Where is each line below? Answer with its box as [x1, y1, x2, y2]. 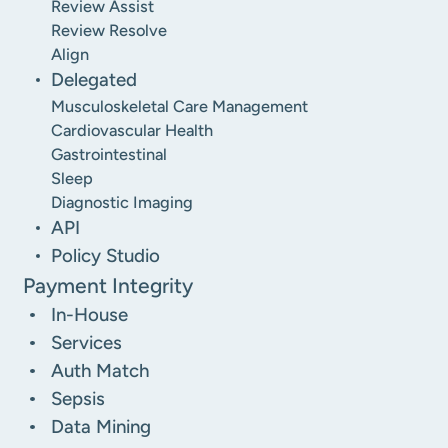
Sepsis [51, 386, 106, 410]
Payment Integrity [23, 272, 194, 298]
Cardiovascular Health [51, 119, 214, 140]
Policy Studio [51, 243, 161, 267]
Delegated [51, 67, 138, 91]
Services [51, 330, 123, 354]
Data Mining [51, 414, 152, 438]
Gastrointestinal [51, 143, 168, 164]
